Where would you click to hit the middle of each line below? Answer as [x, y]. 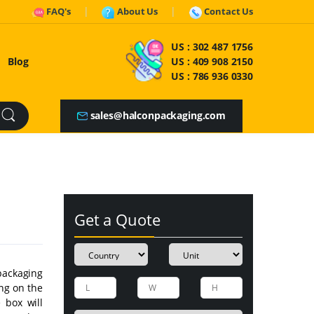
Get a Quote [117, 219]
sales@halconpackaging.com [158, 115]
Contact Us [228, 12]
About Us [137, 12]
